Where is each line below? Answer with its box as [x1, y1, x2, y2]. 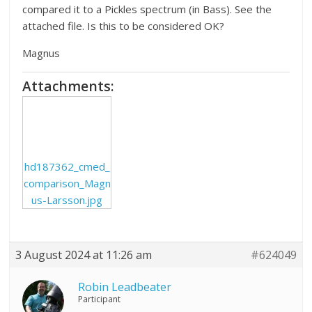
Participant [78, 293, 121, 306]
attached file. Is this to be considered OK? [22, 18, 225, 33]
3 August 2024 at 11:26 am [15, 247, 153, 263]
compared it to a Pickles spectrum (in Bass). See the [22, 1, 272, 16]
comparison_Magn [23, 176, 111, 191]
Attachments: [22, 76, 115, 95]
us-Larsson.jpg [31, 193, 103, 208]
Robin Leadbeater [78, 279, 172, 295]
